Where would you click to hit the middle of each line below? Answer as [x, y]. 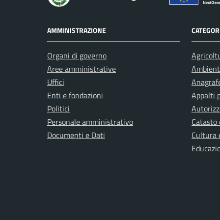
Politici [58, 109]
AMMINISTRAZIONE [77, 30]
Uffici [56, 82]
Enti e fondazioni [75, 95]
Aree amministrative [82, 69]
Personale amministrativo [90, 122]
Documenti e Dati [76, 135]
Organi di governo [77, 55]
